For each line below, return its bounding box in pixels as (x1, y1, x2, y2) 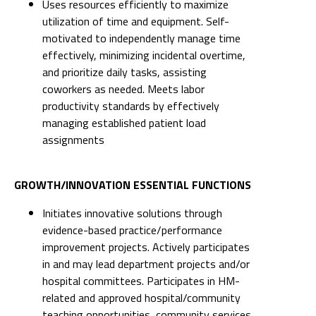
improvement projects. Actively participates (42, 175, 250, 192)
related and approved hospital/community (42, 226, 241, 243)
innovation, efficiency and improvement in (42, 293, 241, 310)
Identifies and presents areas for (42, 276, 199, 293)
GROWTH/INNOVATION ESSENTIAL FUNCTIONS (14, 113, 251, 130)
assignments (42, 68, 104, 85)
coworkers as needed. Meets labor (42, 17, 205, 34)
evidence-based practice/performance (42, 158, 222, 175)
